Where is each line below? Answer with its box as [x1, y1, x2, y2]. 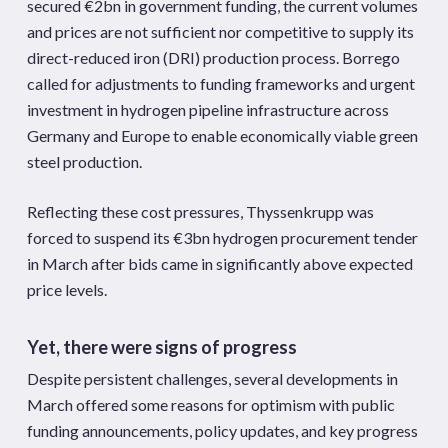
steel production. [26, 152, 142, 171]
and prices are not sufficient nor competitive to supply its [26, 22, 414, 41]
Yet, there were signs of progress [26, 336, 297, 358]
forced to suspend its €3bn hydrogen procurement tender [26, 228, 418, 247]
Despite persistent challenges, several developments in [26, 369, 398, 388]
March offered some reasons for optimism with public [26, 395, 395, 414]
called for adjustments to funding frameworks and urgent [26, 74, 415, 93]
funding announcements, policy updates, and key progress [26, 421, 418, 440]
